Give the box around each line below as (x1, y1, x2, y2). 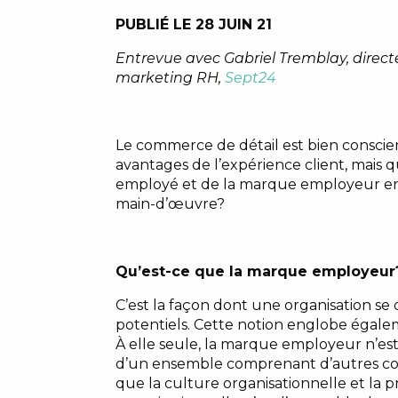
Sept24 (224, 68, 276, 86)
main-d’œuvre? (115, 195, 225, 212)
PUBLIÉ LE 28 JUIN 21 (115, 15, 272, 33)
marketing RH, (115, 68, 225, 86)
